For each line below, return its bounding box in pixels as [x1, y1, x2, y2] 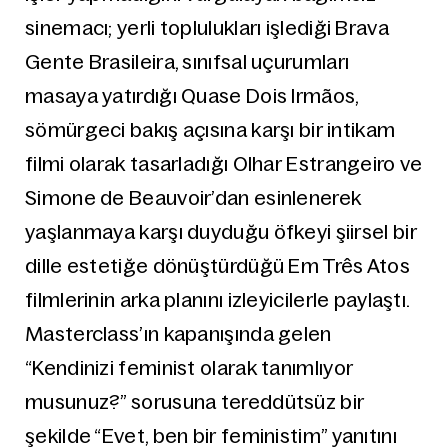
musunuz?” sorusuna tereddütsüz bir [25, 391, 365, 413]
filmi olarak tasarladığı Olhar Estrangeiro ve [25, 153, 423, 175]
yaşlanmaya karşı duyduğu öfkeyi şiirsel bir [25, 221, 417, 243]
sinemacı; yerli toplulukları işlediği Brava [25, 17, 389, 39]
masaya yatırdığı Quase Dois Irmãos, [25, 85, 359, 107]
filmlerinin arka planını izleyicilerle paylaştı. [25, 289, 410, 311]
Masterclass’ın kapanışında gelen [25, 323, 332, 345]
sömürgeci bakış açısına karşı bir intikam [25, 119, 396, 141]
